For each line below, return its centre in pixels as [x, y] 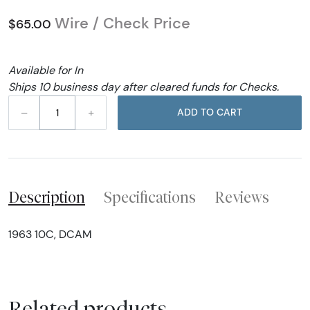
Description [47, 197]
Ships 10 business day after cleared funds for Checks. [144, 86]
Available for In [46, 70]
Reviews [242, 197]
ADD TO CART [229, 112]
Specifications [150, 197]
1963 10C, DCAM [50, 234]
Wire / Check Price [122, 23]
